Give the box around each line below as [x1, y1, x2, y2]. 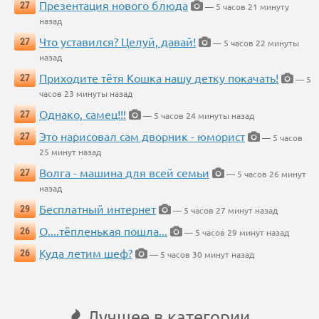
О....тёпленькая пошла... [39, 224, 167, 239]
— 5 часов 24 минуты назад [141, 110, 254, 122]
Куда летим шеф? [39, 246, 132, 261]
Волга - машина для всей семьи [39, 165, 209, 180]
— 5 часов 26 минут [224, 168, 306, 180]
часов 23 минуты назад [39, 88, 132, 100]
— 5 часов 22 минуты [211, 37, 299, 49]
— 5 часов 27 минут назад [171, 204, 278, 216]
